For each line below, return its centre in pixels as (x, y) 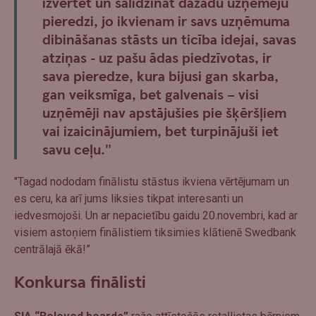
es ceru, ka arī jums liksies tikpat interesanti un (129, 198)
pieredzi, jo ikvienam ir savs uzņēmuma (166, 22)
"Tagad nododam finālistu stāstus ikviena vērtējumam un (152, 181)
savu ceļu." (77, 150)
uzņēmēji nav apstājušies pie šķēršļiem (164, 113)
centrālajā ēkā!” (52, 249)
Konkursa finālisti (80, 282)
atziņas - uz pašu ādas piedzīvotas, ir (157, 58)
